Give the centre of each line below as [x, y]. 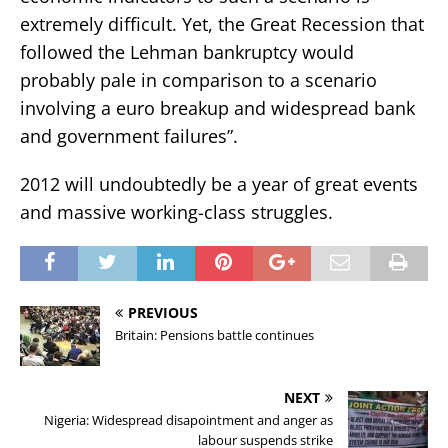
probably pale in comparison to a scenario [198, 79]
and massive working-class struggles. [176, 211]
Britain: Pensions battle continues [214, 334]
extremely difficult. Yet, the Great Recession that [222, 23]
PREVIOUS [163, 312]
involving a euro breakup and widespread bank [217, 107]
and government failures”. [129, 135]
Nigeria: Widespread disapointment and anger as [188, 419]
